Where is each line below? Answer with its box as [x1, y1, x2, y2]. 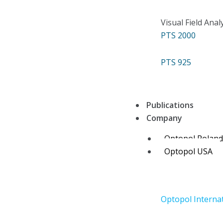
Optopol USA [164, 146, 213, 157]
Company [146, 112, 183, 123]
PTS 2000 [161, 30, 196, 41]
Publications [146, 100, 194, 111]
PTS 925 [161, 57, 192, 68]
